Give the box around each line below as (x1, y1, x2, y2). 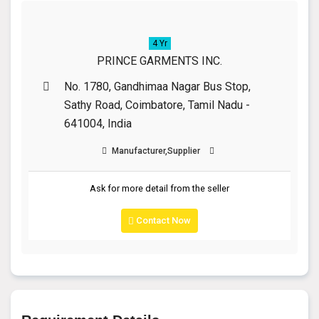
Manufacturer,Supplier (110, 145, 200, 156)
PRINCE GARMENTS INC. (97, 53, 222, 68)
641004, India (64, 116, 132, 130)
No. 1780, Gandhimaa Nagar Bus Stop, (64, 79, 251, 93)
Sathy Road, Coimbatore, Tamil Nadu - (64, 98, 250, 112)
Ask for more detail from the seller (90, 183, 229, 194)
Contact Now (134, 215, 191, 226)
